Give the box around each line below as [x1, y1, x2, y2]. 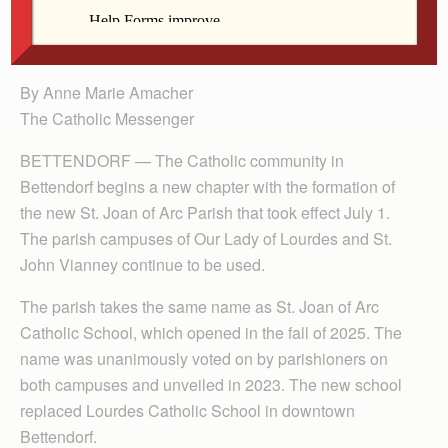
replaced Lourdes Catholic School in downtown [20, 398, 355, 422]
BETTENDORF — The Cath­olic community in [20, 148, 344, 172]
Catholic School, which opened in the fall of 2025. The [20, 320, 402, 344]
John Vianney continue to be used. [20, 252, 265, 276]
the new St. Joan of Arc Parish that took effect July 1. [20, 200, 390, 224]
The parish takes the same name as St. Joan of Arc [20, 294, 379, 318]
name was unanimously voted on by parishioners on [20, 346, 388, 370]
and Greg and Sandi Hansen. [133, 26, 300, 45]
